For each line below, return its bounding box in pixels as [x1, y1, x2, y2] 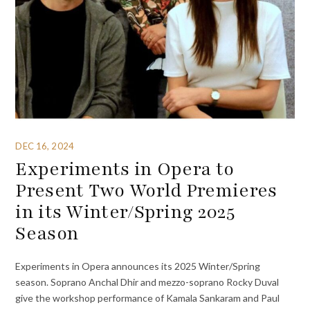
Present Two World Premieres [15, 177, 277, 203]
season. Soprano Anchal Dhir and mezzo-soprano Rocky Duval [15, 275, 280, 288]
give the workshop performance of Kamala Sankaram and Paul [15, 291, 280, 304]
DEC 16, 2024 [15, 140, 74, 152]
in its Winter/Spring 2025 [15, 199, 235, 224]
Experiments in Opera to [15, 156, 235, 181]
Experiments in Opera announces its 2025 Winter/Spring [15, 259, 261, 272]
